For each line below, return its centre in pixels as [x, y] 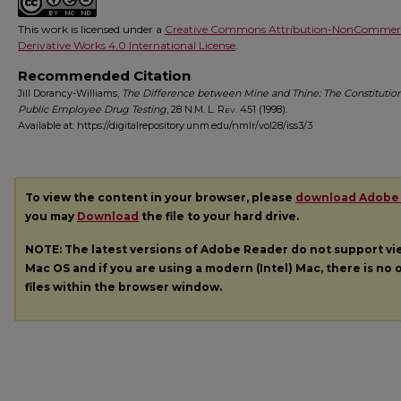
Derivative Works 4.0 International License [127, 45]
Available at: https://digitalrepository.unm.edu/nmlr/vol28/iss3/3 [165, 125]
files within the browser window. [124, 286]
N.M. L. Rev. [211, 109]
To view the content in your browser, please [160, 197]
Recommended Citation [104, 76]
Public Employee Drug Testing [92, 109]
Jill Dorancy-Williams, [70, 93]
